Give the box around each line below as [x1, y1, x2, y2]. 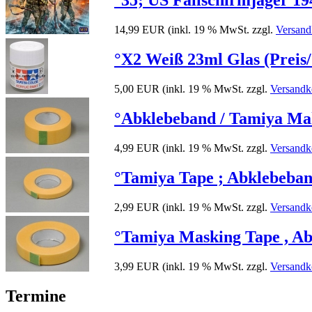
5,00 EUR [114, 83, 159, 95]
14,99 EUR [114, 24, 165, 36]
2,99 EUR [114, 201, 159, 214]
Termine [6, 287, 66, 306]
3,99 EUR [114, 260, 159, 273]
